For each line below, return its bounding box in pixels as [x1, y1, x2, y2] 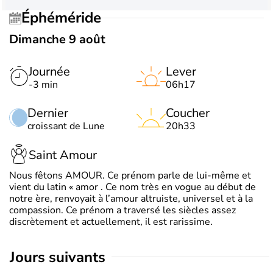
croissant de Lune [27, 119, 105, 133]
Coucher [166, 104, 210, 121]
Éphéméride [30, 8, 101, 28]
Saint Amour [29, 147, 97, 164]
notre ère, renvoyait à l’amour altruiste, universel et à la [9, 191, 253, 205]
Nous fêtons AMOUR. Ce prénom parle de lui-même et [9, 168, 251, 182]
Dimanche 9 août [9, 30, 105, 48]
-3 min [29, 77, 58, 91]
